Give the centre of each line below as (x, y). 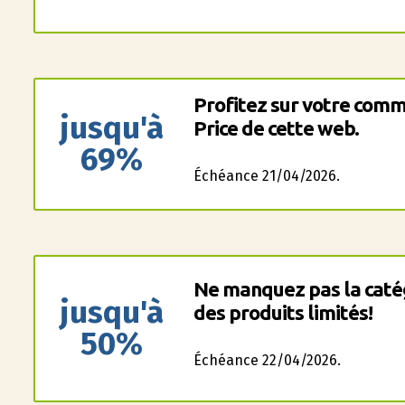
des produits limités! (283, 312)
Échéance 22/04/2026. (267, 360)
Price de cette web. (276, 128)
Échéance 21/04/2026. (266, 176)
